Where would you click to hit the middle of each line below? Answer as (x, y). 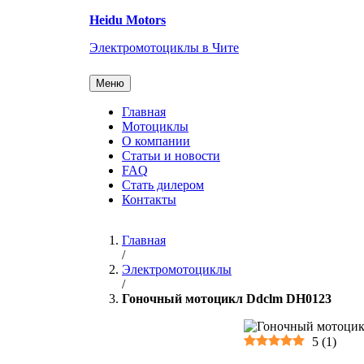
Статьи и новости (171, 156)
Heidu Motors (128, 20)
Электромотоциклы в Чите (164, 48)
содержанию (41, 42)
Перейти (30, 13)
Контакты (149, 199)
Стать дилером (163, 185)
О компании (156, 141)
